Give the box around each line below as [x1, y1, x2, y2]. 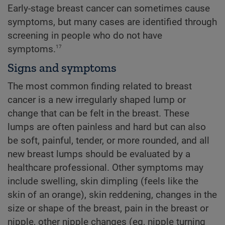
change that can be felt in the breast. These [8, 107, 189, 119]
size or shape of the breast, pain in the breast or [8, 202, 208, 214]
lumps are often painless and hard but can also [8, 121, 206, 133]
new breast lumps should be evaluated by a [8, 148, 190, 160]
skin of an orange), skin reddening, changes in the [8, 189, 217, 200]
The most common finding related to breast [8, 80, 192, 92]
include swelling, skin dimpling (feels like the [8, 175, 198, 187]
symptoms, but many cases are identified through [8, 16, 217, 28]
